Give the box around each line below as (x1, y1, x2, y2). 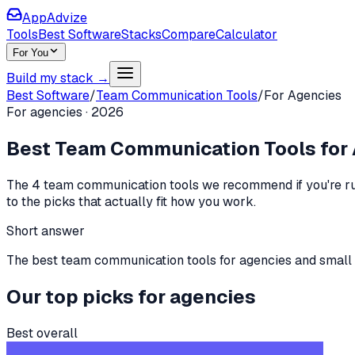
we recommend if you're (199, 176, 342, 193)
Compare (162, 26, 216, 43)
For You (13, 47, 48, 59)
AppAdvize (22, 10, 87, 26)
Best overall (6, 324, 78, 342)
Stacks (121, 26, 162, 43)
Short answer (6, 222, 85, 239)
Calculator (216, 26, 277, 43)
